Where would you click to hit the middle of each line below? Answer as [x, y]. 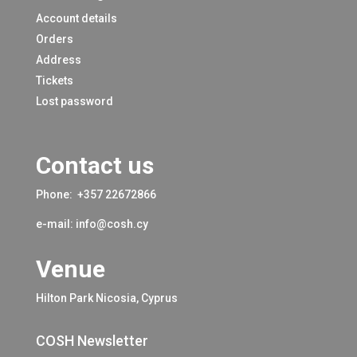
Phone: [55, 194]
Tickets [54, 80]
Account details [76, 18]
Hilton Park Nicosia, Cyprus [106, 298]
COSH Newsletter [92, 341]
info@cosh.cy [112, 224]
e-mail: [55, 224]
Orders [54, 39]
